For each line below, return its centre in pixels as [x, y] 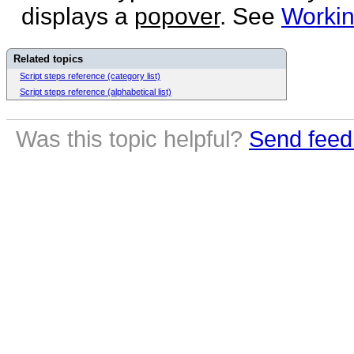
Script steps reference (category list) [90, 75]
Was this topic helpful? [132, 139]
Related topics [48, 58]
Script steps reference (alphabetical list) [96, 91]
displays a [78, 16]
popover [177, 16]
